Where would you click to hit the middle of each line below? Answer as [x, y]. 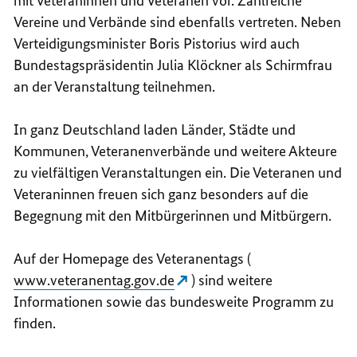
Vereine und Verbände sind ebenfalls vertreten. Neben [178, 22]
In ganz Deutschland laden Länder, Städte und [155, 129]
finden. [35, 323]
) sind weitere [232, 280]
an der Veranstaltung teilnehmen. [115, 86]
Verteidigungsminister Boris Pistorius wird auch [157, 43]
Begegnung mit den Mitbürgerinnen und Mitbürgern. [173, 215]
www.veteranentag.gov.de [94, 280]
